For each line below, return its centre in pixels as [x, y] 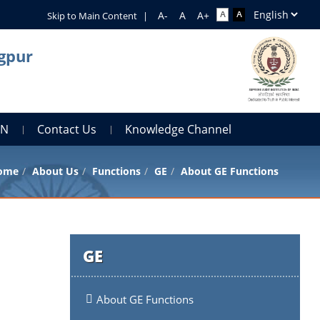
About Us [55, 171]
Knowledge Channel [179, 129]
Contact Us [67, 129]
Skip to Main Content [92, 16]
